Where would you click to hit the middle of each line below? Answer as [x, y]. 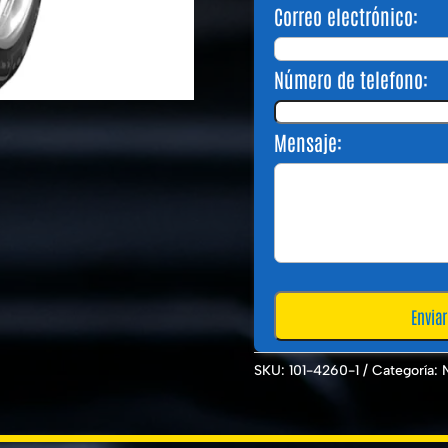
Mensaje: [307, 142]
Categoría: [406, 370]
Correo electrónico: [345, 16]
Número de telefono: [350, 79]
